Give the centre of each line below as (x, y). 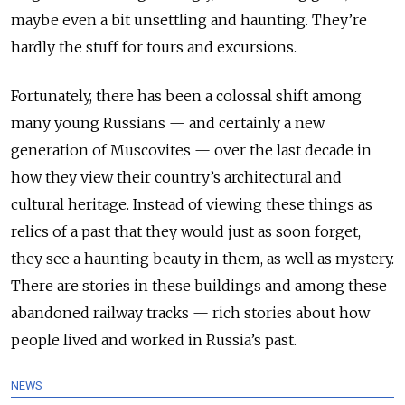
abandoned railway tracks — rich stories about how (190, 313)
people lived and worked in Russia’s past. (154, 340)
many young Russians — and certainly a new (168, 123)
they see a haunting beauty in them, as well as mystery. (202, 259)
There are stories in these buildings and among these (199, 286)
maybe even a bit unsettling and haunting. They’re (189, 20)
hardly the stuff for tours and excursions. (154, 47)
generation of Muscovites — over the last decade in (191, 150)
